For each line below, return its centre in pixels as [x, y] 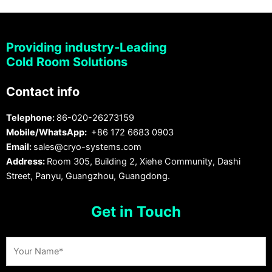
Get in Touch [136, 212]
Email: [20, 147]
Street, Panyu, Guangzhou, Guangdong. [88, 176]
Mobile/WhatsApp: [47, 132]
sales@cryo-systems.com [87, 147]
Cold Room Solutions [67, 62]
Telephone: [31, 117]
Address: [26, 161]
